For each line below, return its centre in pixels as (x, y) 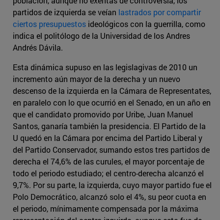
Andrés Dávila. (38, 48)
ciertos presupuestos (49, 24)
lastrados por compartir (160, 12)
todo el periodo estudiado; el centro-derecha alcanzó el (108, 173)
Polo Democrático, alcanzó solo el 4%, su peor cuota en (110, 197)
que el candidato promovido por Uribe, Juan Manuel (103, 114)
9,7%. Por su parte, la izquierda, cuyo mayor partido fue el (112, 185)
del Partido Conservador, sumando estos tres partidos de (111, 150)
